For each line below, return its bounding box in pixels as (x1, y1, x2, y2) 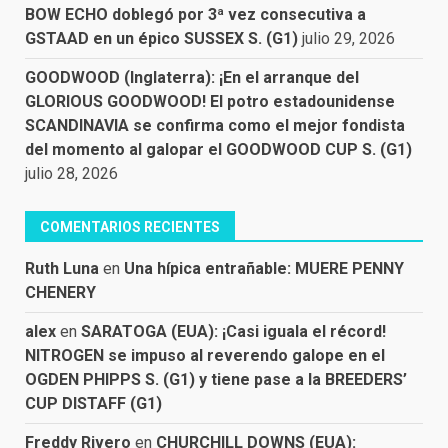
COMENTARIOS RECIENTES (40, 219, 220, 235)
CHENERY (25, 283, 96, 302)
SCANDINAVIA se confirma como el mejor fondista (25, 116, 405, 135)
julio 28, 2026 (25, 164, 118, 183)
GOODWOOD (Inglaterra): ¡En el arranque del (25, 68, 359, 87)
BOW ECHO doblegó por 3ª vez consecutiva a (25, 5, 366, 24)
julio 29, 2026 (302, 29, 395, 48)
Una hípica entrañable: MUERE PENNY (124, 259, 404, 278)
